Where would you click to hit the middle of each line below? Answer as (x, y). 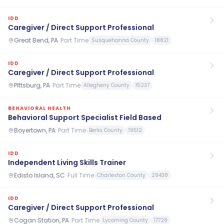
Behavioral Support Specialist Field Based (85, 117)
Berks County (106, 130)
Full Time (81, 175)
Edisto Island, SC (39, 175)
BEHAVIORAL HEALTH (39, 108)
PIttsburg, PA (32, 85)
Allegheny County (106, 85)
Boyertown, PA (35, 130)
